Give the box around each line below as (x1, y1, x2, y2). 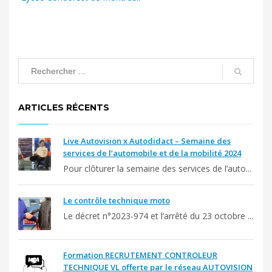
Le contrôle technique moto (63, 195, 170, 206)
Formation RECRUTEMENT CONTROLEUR (63, 250, 217, 261)
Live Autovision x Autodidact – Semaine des (63, 135, 231, 147)
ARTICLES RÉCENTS (18, 102, 109, 114)
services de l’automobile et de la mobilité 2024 (63, 148, 241, 159)
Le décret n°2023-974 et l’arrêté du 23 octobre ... (63, 210, 253, 222)
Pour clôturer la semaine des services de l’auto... (63, 163, 251, 175)
